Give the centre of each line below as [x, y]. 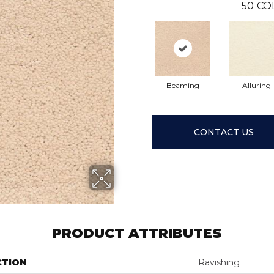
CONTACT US [224, 132]
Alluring [256, 86]
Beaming [183, 86]
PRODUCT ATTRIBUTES [137, 234]
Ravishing [219, 263]
